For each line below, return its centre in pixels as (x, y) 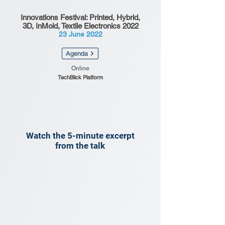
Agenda (77, 53)
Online (80, 68)
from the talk (80, 146)
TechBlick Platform (80, 77)
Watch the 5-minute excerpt (80, 136)
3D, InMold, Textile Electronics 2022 (80, 26)
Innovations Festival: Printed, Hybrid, (80, 17)
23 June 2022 (80, 34)
